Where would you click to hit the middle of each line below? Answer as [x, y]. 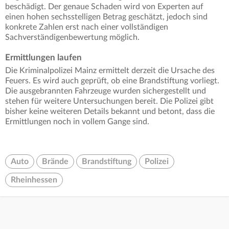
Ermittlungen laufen [43, 58]
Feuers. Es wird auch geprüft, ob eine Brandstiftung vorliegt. [112, 81]
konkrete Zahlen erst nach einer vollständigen [87, 27]
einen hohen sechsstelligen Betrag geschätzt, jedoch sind [106, 17]
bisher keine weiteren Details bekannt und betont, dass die [110, 112]
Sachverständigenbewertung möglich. [72, 38]
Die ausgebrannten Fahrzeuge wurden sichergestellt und [106, 91]
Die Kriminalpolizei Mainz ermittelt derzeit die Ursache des [110, 71]
